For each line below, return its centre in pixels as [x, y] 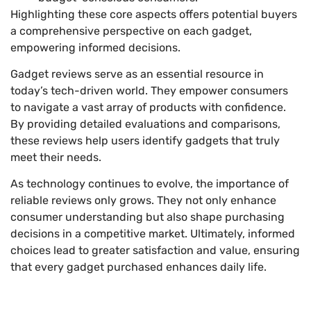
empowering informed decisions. [95, 47]
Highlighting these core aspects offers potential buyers [154, 14]
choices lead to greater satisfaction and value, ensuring [155, 251]
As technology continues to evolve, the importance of [150, 184]
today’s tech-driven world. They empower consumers [149, 91]
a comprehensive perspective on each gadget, [131, 31]
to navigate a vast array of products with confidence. [148, 108]
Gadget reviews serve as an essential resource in [137, 74]
